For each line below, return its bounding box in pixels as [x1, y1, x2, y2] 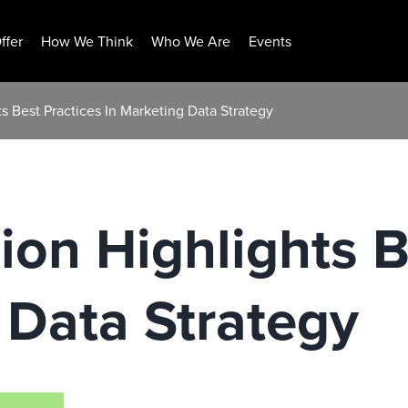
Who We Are [151, 31, 230, 51]
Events [249, 31, 291, 51]
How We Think [41, 31, 133, 51]
